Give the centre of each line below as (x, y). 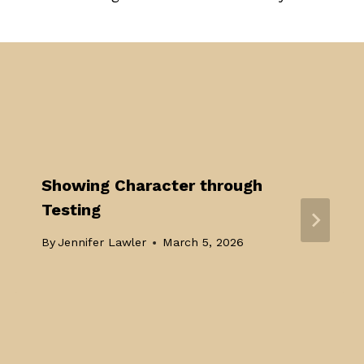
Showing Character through (152, 185)
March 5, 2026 (203, 243)
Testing (71, 209)
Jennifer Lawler (102, 243)
